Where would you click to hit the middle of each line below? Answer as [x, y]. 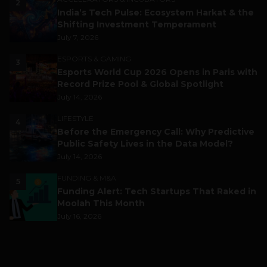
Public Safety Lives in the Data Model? [145, 143]
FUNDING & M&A [87, 178]
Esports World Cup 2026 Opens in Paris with [157, 72]
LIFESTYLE [75, 118]
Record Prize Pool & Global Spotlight [140, 84]
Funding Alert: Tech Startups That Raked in [157, 191]
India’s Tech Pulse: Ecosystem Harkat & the [156, 12]
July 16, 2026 [79, 216]
